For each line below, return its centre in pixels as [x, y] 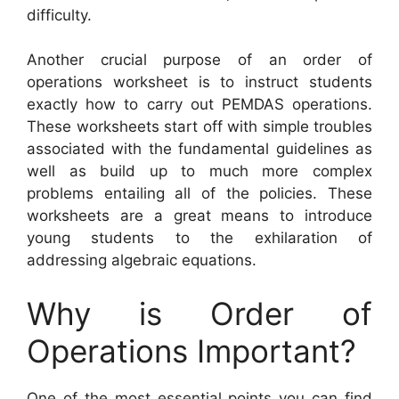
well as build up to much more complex [199, 171]
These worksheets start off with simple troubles [199, 127]
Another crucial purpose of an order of [199, 60]
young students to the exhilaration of [199, 238]
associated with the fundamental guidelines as [199, 149]
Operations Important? [191, 350]
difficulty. [59, 15]
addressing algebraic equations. [142, 261]
